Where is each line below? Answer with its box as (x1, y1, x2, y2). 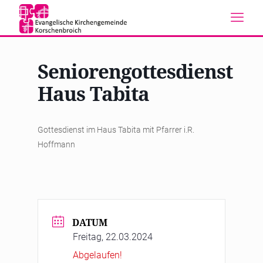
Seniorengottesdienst (38, 58, 232, 85)
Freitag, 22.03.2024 (73, 231, 153, 242)
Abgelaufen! (73, 249, 122, 261)
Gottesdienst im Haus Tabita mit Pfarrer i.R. (38, 125, 194, 134)
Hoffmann (38, 140, 75, 149)
